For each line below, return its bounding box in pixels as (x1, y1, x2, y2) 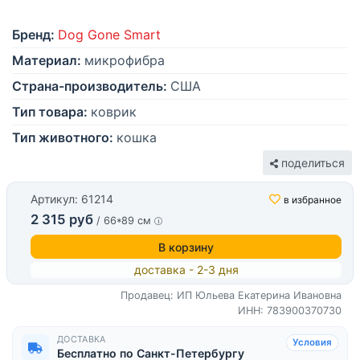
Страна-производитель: (12, 78, 167, 95)
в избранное (284, 194, 342, 207)
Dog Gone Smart (58, 27, 161, 43)
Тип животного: (12, 129, 113, 146)
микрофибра (84, 52, 165, 69)
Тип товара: (12, 104, 88, 121)
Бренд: (12, 27, 55, 43)
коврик (91, 104, 137, 121)
